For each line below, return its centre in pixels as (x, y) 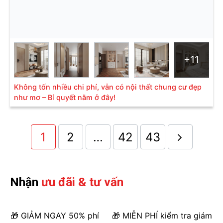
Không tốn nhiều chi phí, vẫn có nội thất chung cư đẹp (108, 87)
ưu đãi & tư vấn (82, 182)
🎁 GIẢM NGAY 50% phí (55, 215)
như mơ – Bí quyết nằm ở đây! (65, 97)
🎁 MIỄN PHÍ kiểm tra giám (162, 215)
